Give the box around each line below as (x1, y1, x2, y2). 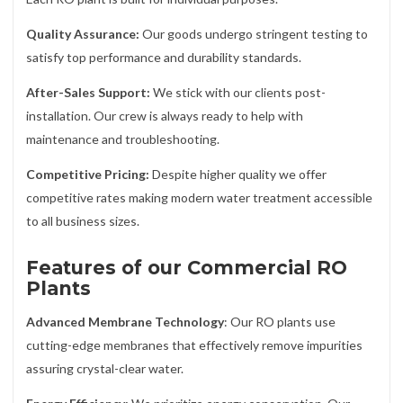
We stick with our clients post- (150, 85, 326, 101)
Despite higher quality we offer (149, 166, 327, 183)
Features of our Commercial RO (26, 255, 347, 279)
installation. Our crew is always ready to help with (26, 108, 303, 124)
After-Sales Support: (26, 85, 150, 101)
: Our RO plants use (224, 313, 336, 329)
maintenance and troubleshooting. (26, 131, 219, 148)
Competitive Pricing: (26, 166, 149, 183)
